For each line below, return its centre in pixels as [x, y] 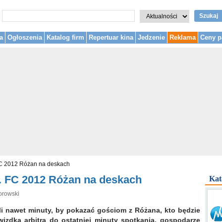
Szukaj [209, 16]
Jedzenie [151, 37]
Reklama [183, 37]
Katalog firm [65, 37]
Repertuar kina [111, 37]
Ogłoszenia [25, 37]
